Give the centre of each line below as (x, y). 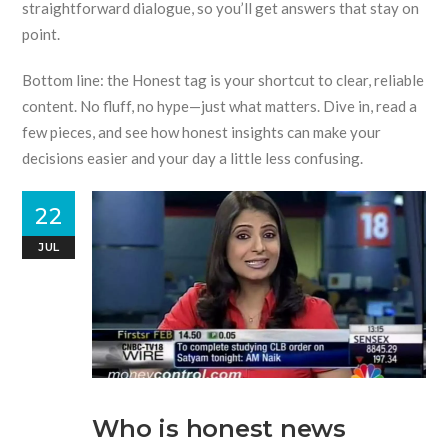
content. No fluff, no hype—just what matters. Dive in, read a (220, 106)
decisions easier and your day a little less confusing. (193, 158)
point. (41, 34)
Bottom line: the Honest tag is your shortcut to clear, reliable (223, 80)
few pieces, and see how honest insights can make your (202, 132)
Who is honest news (219, 429)
